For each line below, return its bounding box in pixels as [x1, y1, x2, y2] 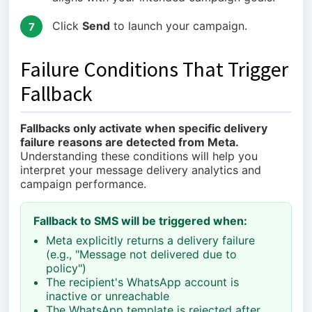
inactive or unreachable [46, 289, 169, 303]
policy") [46, 261, 86, 275]
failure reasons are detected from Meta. [20, 135, 239, 149]
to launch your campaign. [110, 19, 247, 33]
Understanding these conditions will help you [20, 149, 258, 163]
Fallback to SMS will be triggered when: [33, 214, 247, 228]
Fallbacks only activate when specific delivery [20, 121, 267, 135]
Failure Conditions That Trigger [20, 56, 288, 82]
